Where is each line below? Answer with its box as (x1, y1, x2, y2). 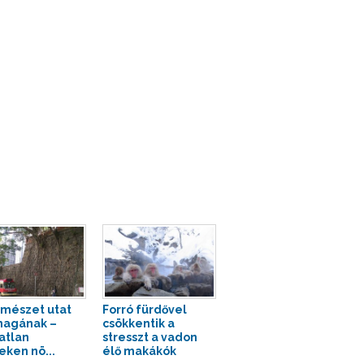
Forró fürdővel (102, 303, 187, 317)
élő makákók (102, 344, 176, 358)
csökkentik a (102, 317, 175, 331)
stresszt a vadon (102, 331, 197, 344)
